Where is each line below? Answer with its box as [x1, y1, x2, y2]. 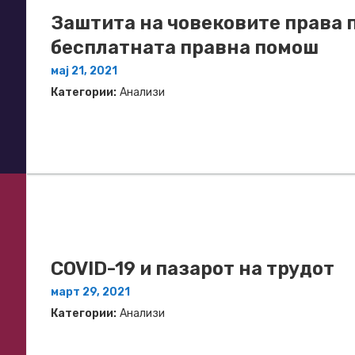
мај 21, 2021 [51, 64, 117, 78]
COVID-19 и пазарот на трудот [51, 257, 334, 280]
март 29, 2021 [51, 284, 130, 299]
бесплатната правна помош [51, 36, 319, 59]
